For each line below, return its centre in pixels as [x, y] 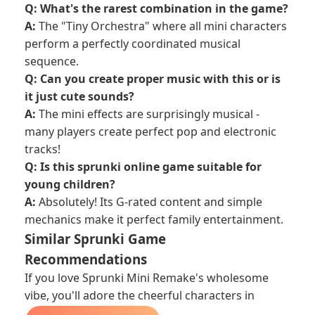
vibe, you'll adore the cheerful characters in [140, 295]
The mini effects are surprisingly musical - [149, 114]
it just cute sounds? [79, 96]
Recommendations [86, 259]
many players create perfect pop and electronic [150, 131]
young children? [70, 184]
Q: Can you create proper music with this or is [153, 79]
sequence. [52, 61]
